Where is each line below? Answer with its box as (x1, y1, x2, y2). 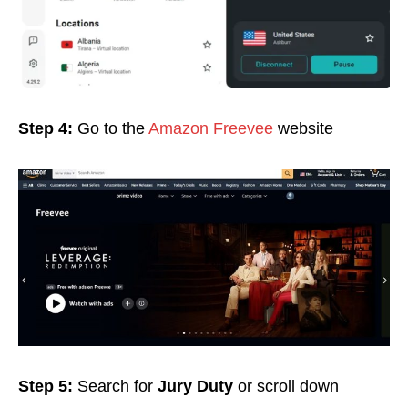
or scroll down (233, 377, 339, 396)
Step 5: (18, 377, 77, 396)
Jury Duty (158, 377, 233, 396)
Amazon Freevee (148, 119, 273, 138)
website (273, 119, 333, 138)
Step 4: (18, 119, 73, 138)
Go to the (73, 119, 148, 138)
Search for (77, 377, 158, 396)
